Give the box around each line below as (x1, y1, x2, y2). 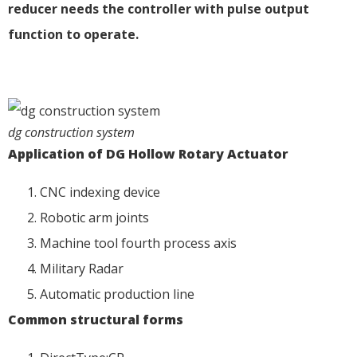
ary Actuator (202, 145, 288, 163)
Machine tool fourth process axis (40, 234, 237, 253)
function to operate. (8, 25, 139, 44)
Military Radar (40, 260, 124, 278)
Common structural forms (8, 311, 183, 329)
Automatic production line (40, 285, 194, 304)
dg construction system (8, 124, 135, 142)
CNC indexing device (40, 183, 160, 202)
